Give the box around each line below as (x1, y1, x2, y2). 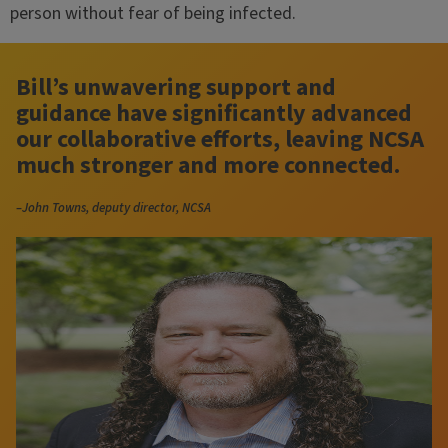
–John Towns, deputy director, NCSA (16, 198, 211, 217)
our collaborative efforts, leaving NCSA (16, 121, 424, 157)
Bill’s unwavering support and (16, 69, 336, 105)
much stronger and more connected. (16, 147, 400, 183)
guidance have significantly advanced (16, 95, 412, 131)
